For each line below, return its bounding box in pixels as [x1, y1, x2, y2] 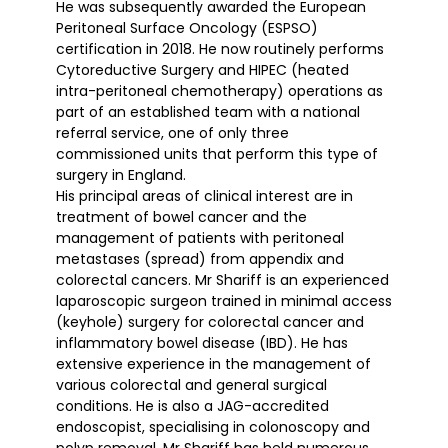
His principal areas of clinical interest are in [56, 186, 353, 207]
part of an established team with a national [56, 102, 360, 123]
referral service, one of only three [56, 123, 289, 144]
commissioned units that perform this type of [56, 144, 378, 165]
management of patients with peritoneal [56, 228, 344, 249]
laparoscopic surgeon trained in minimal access [56, 291, 392, 312]
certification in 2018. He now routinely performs [56, 39, 384, 60]
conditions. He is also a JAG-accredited [56, 396, 329, 417]
